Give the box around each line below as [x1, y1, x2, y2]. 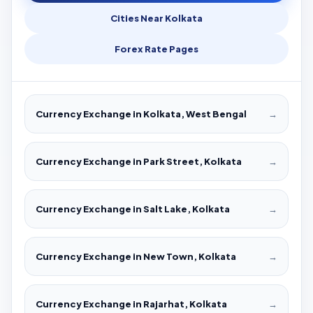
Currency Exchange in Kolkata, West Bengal [36, 108, 247, 120]
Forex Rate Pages [115, 43, 198, 55]
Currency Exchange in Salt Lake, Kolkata [36, 203, 230, 215]
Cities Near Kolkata [110, 13, 203, 24]
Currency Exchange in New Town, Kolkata [36, 251, 236, 263]
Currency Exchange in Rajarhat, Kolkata [36, 298, 227, 310]
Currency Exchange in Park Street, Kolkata [36, 156, 242, 168]
